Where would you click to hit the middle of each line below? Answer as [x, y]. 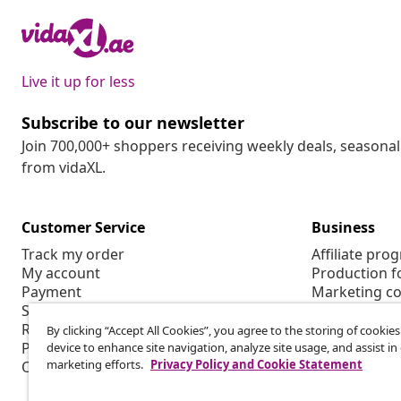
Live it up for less [78, 81]
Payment [51, 291]
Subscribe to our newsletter [133, 122]
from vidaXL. [64, 167]
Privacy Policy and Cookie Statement [256, 364]
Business [343, 227]
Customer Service [83, 227]
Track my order [73, 254]
